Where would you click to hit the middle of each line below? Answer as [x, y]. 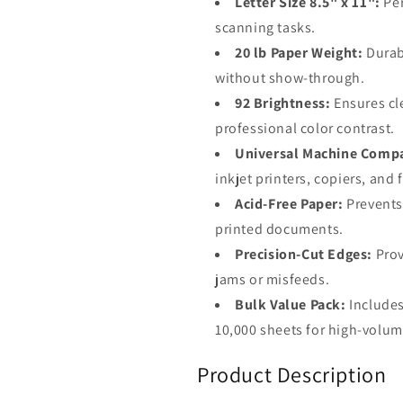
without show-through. [290, 77]
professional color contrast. [305, 128]
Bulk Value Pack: [291, 304]
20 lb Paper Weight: [299, 52]
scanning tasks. [265, 27]
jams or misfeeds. [273, 279]
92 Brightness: [283, 103]
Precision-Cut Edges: [304, 254]
